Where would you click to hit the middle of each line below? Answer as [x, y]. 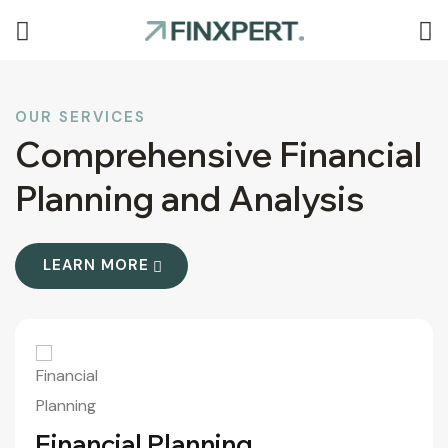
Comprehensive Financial [218, 154]
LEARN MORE [96, 265]
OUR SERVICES [80, 117]
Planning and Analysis [189, 198]
